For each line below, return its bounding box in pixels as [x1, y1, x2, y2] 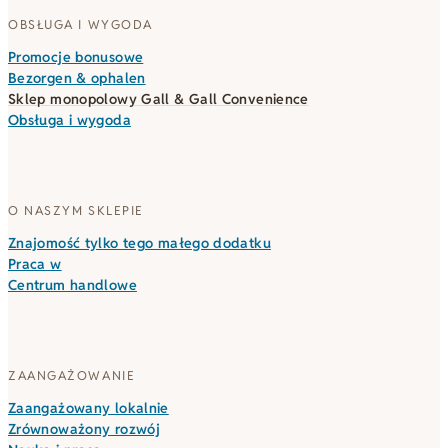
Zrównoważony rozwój [8, 420, 161, 439]
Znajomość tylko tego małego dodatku [8, 233, 271, 252]
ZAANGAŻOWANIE [8, 367, 136, 385]
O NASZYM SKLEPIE [8, 201, 144, 219]
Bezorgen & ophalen [8, 68, 146, 87]
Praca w [8, 254, 62, 273]
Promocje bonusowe [8, 47, 144, 66]
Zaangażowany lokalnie [8, 399, 169, 418]
